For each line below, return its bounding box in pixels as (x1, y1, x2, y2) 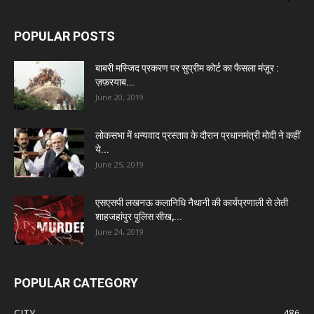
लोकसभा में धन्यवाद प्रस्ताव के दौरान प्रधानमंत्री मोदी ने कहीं (95, 130, 300, 142)
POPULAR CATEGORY (14, 275, 138, 291)
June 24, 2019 (95, 226, 144, 238)
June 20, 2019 (95, 92, 144, 103)
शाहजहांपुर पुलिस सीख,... (95, 211, 182, 223)
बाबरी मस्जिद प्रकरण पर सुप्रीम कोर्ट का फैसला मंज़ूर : (95, 62, 279, 74)
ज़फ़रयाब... (95, 76, 135, 88)
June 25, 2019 (95, 159, 144, 170)
